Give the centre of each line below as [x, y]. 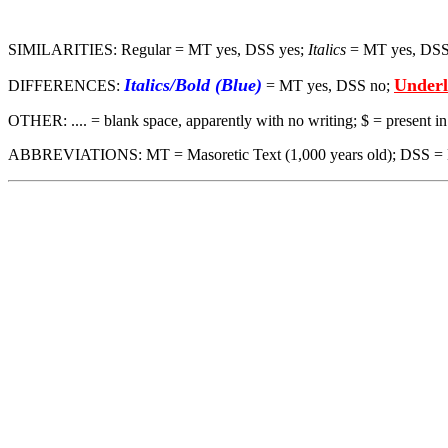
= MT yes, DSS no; [328, 85]
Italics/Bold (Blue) [193, 85]
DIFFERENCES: [66, 85]
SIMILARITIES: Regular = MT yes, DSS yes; [158, 49]
